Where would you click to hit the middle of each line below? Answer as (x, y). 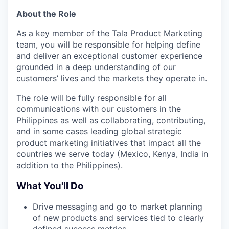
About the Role (46, 14)
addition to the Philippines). (70, 165)
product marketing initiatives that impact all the (109, 143)
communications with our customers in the (99, 109)
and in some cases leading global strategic (99, 131)
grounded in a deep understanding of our (96, 67)
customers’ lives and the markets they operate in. (112, 78)
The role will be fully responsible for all (91, 98)
